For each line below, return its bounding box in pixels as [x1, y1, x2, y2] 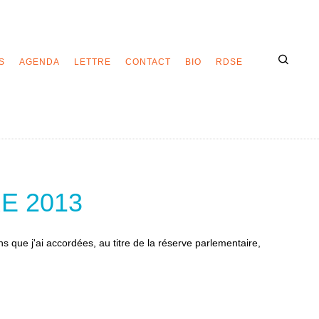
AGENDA [19, 57, 60, 67]
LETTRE [74, 57, 111, 67]
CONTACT [125, 57, 171, 67]
